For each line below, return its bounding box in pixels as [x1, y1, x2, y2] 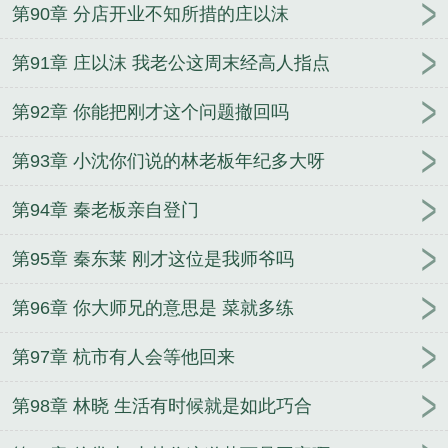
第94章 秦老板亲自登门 [12, 200, 199, 221]
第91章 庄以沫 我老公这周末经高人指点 [12, 53, 330, 74]
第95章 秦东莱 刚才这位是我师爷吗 [12, 249, 294, 270]
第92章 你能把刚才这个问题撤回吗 [12, 102, 289, 123]
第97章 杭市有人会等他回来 [12, 347, 235, 368]
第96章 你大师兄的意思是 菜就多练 [12, 298, 294, 319]
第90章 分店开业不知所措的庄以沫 [12, 4, 289, 25]
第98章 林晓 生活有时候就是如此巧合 [12, 396, 312, 417]
